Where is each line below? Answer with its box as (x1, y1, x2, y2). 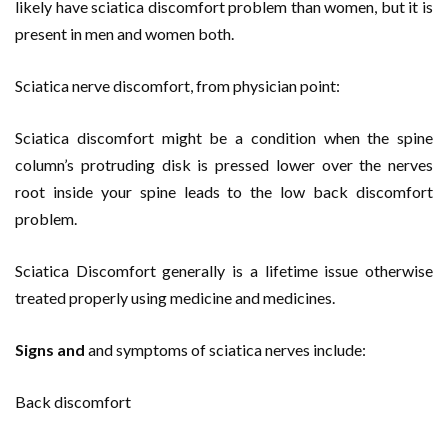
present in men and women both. (15, 23, 234, 43)
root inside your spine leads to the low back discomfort (15, 181, 433, 201)
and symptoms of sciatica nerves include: (88, 339, 366, 359)
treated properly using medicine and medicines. (15, 287, 335, 307)
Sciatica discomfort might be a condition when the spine (15, 127, 433, 147)
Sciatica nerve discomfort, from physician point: (15, 75, 340, 95)
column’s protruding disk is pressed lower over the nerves (15, 154, 433, 174)
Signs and (15, 339, 88, 359)
